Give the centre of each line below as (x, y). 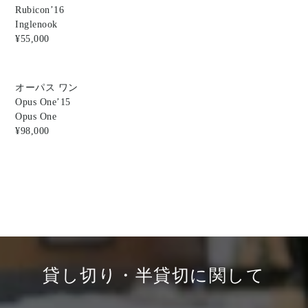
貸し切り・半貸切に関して (154, 276)
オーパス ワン (47, 88)
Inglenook (36, 25)
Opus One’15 (43, 102)
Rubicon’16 (40, 10)
